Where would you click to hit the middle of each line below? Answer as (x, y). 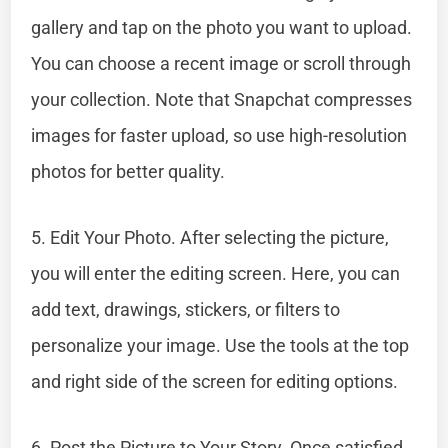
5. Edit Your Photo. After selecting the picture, (210, 237)
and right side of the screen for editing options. (215, 381)
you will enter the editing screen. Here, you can (216, 273)
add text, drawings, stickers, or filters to (186, 309)
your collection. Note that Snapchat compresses (222, 99)
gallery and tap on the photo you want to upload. (222, 27)
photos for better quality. (128, 171)
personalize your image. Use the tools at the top (220, 345)
